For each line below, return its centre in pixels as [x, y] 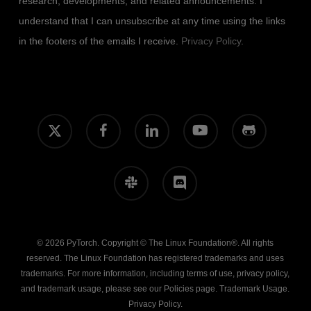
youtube [197, 121]
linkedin [149, 121]
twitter [48, 136]
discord [175, 173]
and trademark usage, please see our [93, 289]
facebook [102, 121]
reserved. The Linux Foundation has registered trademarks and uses [155, 259]
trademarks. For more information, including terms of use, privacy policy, [155, 274]
